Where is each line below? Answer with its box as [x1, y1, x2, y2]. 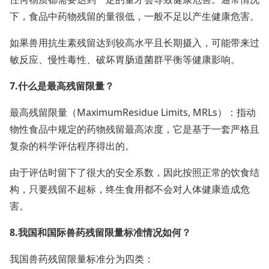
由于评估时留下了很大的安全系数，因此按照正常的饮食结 [10, 166, 259, 179]
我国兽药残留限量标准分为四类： [10, 252, 154, 265]
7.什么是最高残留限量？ [10, 79, 114, 92]
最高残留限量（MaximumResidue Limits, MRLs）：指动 [10, 106, 256, 119]
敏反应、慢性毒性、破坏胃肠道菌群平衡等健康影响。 [10, 53, 240, 66]
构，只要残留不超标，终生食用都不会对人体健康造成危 [10, 183, 250, 196]
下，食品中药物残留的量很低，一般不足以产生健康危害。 [10, 10, 259, 23]
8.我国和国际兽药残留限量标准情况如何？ [10, 226, 191, 239]
